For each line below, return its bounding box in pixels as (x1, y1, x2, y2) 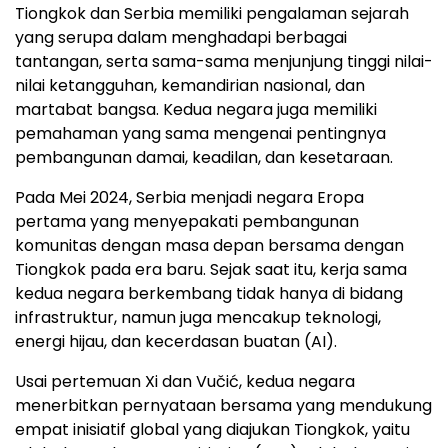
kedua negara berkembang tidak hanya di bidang (15, 282, 403, 306)
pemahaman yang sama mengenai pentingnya (15, 122, 386, 146)
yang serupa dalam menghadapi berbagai (15, 26, 347, 50)
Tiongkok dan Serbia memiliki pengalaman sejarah (15, 2, 409, 26)
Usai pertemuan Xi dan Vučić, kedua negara (15, 370, 355, 394)
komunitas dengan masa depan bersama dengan (15, 234, 404, 258)
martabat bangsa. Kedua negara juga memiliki (15, 98, 377, 122)
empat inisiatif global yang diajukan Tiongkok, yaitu (15, 418, 410, 442)
